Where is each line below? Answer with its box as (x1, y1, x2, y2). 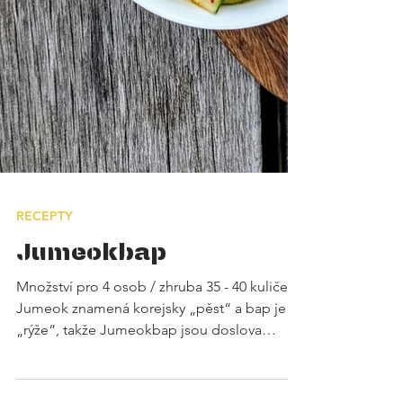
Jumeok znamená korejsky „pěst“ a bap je (16, 343, 286, 360)
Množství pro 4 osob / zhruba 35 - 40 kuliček (16, 321, 295, 338)
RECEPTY (16, 251, 73, 267)
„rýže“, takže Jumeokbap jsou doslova (16, 364, 262, 381)
